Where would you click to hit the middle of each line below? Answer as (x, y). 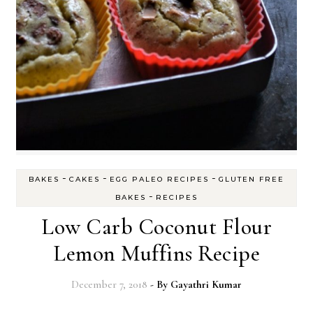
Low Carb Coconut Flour (156, 227)
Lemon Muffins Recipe (156, 254)
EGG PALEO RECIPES (159, 180)
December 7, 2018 (109, 285)
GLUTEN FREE (252, 180)
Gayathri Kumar (206, 285)
